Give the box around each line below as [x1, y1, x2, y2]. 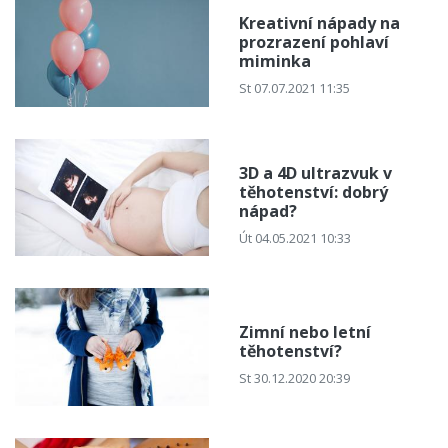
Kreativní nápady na [239, 11, 400, 34]
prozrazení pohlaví [239, 30, 389, 53]
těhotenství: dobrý [239, 180, 388, 203]
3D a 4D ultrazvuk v [239, 161, 392, 184]
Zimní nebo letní [239, 320, 371, 343]
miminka [239, 49, 311, 72]
